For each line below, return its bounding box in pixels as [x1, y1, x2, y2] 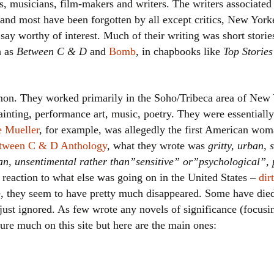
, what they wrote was [107, 139, 208, 152]
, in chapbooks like [136, 45, 223, 57]
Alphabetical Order [188, 40, 261, 50]
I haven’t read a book [188, 95, 270, 105]
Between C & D [17, 45, 87, 57]
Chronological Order [188, 68, 267, 78]
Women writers [188, 13, 246, 23]
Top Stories [223, 45, 273, 57]
